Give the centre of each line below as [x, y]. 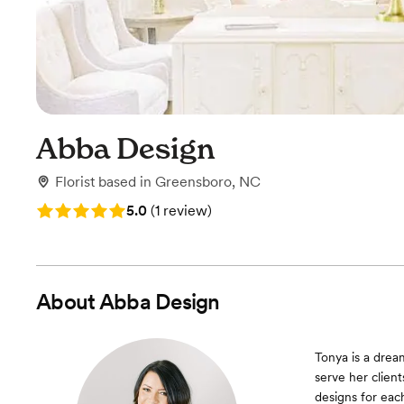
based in [127, 182]
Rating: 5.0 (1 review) [105, 209]
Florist [75, 182]
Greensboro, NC [208, 182]
